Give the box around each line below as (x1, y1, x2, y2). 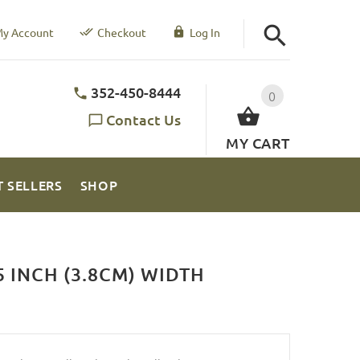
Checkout (96, 25, 146, 39)
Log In (189, 25, 220, 39)
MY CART (226, 133, 290, 152)
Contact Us (106, 109, 182, 129)
